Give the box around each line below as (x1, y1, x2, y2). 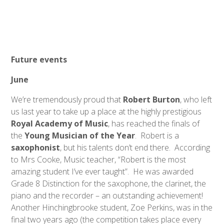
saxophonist (11, 142, 60, 153)
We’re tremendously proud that (11, 94, 123, 105)
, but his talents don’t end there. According (60, 142, 210, 153)
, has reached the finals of (108, 118, 200, 129)
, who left (180, 94, 212, 105)
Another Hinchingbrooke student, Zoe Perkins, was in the (11, 202, 213, 213)
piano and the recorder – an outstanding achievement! (11, 190, 205, 201)
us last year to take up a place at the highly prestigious (11, 106, 202, 117)
